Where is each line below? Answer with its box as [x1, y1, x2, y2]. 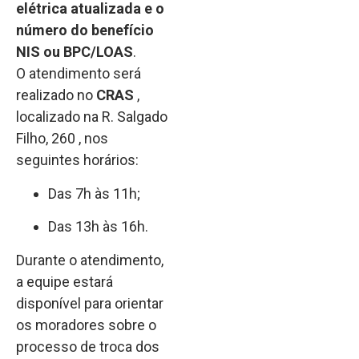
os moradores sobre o [16, 316, 156, 333]
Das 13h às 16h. [48, 218, 148, 236]
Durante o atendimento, [16, 251, 163, 268]
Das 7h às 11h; [48, 184, 140, 202]
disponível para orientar [16, 294, 163, 312]
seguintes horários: [16, 151, 139, 169]
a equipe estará [16, 272, 113, 290]
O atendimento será [16, 65, 141, 83]
